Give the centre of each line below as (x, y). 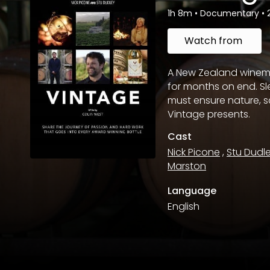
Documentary (231, 13)
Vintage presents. (209, 114)
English (184, 206)
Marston (187, 166)
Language (192, 191)
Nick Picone (194, 152)
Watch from (215, 41)
